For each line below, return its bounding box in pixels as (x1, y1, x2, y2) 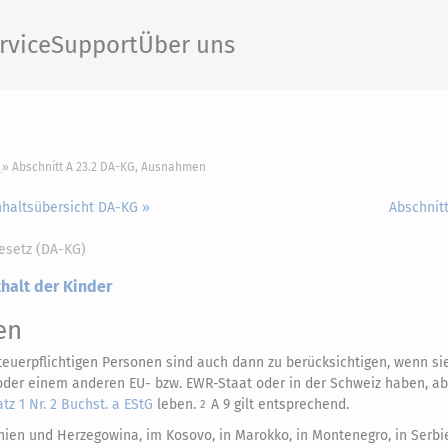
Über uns (138, 31, 235, 59)
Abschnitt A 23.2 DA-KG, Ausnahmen (12, 160, 206, 174)
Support (51, 31, 138, 59)
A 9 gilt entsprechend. (211, 396, 349, 413)
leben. (153, 396, 200, 413)
